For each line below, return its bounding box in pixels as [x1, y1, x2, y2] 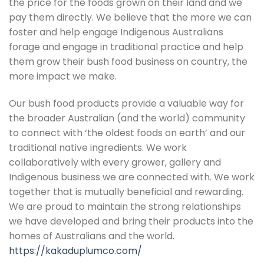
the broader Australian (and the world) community [9, 111, 245, 125]
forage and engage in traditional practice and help [9, 40, 243, 54]
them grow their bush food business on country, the [9, 55, 247, 69]
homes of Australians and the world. [9, 229, 174, 243]
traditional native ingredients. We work [9, 140, 187, 154]
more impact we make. [9, 70, 117, 84]
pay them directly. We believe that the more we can [9, 11, 252, 25]
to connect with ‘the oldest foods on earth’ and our [9, 126, 245, 140]
